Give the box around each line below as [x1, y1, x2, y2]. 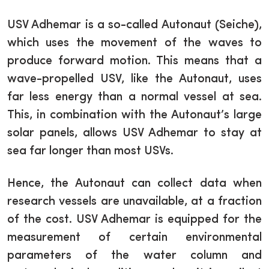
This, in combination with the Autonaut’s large [7, 109, 262, 121]
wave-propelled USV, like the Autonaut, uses [7, 73, 262, 85]
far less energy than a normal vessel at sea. [7, 91, 262, 103]
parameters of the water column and [7, 250, 262, 262]
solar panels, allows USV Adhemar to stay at [7, 127, 262, 139]
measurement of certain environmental [7, 232, 262, 244]
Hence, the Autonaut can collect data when [7, 178, 262, 190]
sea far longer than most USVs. [7, 145, 177, 157]
